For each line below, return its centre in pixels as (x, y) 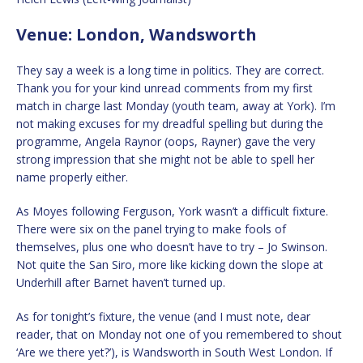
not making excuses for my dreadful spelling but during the (170, 123)
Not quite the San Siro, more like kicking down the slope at (170, 264)
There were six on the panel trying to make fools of (151, 228)
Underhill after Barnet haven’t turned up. (121, 282)
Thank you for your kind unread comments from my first (164, 88)
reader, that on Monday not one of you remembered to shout (179, 334)
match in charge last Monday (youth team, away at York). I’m (176, 105)
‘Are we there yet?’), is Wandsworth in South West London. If (174, 352)
